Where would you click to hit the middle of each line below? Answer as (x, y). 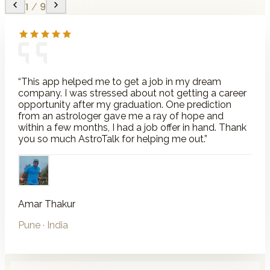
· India (55, 225)
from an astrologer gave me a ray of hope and (121, 116)
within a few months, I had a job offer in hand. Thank (133, 127)
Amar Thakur (47, 204)
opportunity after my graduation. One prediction (125, 104)
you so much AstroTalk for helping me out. (111, 139)
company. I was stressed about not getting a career (133, 93)
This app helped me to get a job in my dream (121, 81)
